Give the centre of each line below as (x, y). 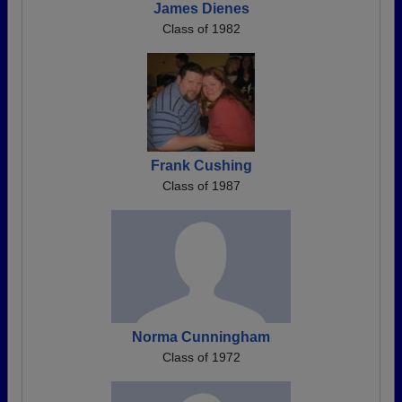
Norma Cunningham (201, 337)
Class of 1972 (201, 357)
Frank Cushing (201, 166)
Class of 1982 (201, 29)
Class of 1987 (201, 186)
